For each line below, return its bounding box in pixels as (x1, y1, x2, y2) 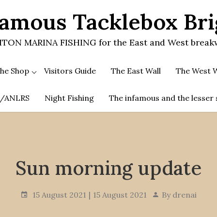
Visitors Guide (44, 66, 96, 76)
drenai (172, 190, 197, 200)
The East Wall (111, 66, 161, 76)
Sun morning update (15, 155, 201, 180)
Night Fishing (44, 93, 94, 103)
